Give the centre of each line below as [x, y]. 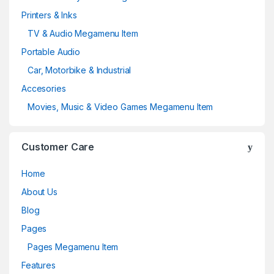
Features [39, 265]
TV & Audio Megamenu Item [83, 33]
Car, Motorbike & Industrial [80, 70]
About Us [39, 191]
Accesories [44, 88]
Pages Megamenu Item [73, 246]
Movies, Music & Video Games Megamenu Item [120, 106]
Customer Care [58, 146]
